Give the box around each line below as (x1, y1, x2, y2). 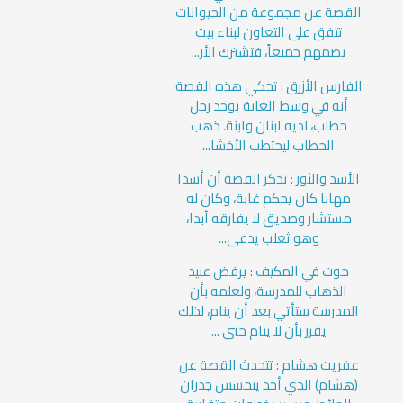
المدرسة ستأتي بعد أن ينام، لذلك (178, 298, 360, 325)
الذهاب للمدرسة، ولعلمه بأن (190, 278, 348, 305)
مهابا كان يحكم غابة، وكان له (186, 184, 352, 211)
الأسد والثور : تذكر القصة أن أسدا (177, 165, 361, 192)
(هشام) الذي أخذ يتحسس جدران (179, 371, 358, 398)
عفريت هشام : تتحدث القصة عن (178, 351, 359, 378)
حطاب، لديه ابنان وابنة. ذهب (190, 112, 347, 139)
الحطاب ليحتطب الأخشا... (202, 131, 336, 158)
